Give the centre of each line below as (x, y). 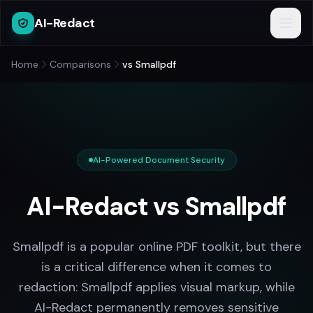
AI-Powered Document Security (159, 160)
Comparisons (80, 64)
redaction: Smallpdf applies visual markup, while (156, 287)
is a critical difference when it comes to (156, 267)
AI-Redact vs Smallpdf (156, 206)
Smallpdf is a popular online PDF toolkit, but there (156, 247)
